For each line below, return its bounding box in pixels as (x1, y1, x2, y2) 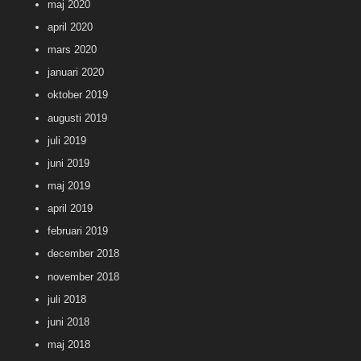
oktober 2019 (48, 89, 108, 102)
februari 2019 (48, 225, 108, 238)
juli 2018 (48, 293, 86, 305)
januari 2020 (48, 66, 104, 79)
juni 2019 (48, 156, 89, 169)
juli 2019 (48, 134, 86, 147)
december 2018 (48, 247, 119, 260)
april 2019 (48, 202, 93, 215)
